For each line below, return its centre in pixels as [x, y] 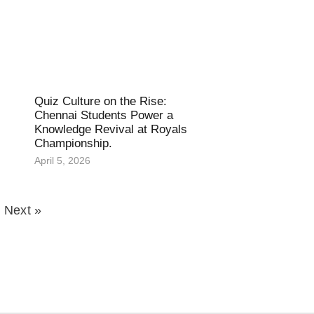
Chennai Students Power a [103, 116]
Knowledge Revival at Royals [110, 130]
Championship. [73, 144]
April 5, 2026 [62, 161]
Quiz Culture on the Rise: [100, 102]
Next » [23, 211]
